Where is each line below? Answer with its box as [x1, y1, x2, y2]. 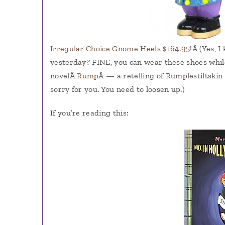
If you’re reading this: [50, 107, 129, 118]
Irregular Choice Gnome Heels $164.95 [50, 43, 190, 53]
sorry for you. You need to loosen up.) [50, 84, 185, 94]
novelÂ [50, 70, 77, 80]
